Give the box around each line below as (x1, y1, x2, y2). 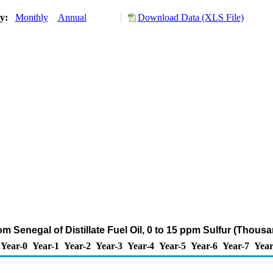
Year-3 (96, 241, 122, 251)
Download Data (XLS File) (137, 12, 244, 23)
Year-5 (159, 241, 186, 251)
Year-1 (32, 241, 59, 251)
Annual (57, 12, 87, 23)
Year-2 (64, 241, 91, 251)
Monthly (15, 12, 48, 23)
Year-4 (127, 241, 154, 251)
